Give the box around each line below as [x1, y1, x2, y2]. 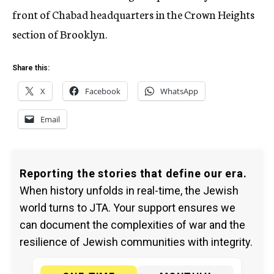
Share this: [12, 64, 50, 73]
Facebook [85, 86, 120, 97]
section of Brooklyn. [12, 26, 107, 42]
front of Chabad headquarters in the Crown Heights [12, 6, 254, 23]
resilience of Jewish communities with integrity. [20, 235, 253, 249]
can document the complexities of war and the [20, 218, 245, 232]
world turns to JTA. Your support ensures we [20, 201, 235, 215]
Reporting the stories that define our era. [20, 167, 247, 180]
